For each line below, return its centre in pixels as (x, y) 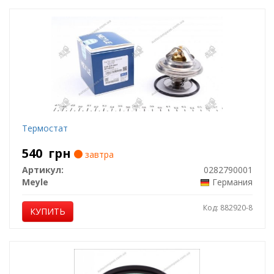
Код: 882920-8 (228, 208)
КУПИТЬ (47, 211)
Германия (232, 182)
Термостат (45, 128)
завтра (98, 154)
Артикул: (43, 170)
